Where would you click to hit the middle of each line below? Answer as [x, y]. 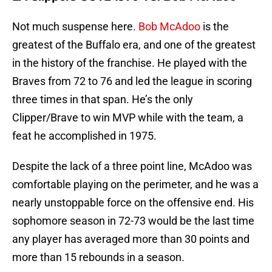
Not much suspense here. [75, 27]
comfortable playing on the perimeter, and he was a [135, 185]
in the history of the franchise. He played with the [130, 63]
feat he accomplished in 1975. [84, 136]
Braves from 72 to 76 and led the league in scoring [132, 81]
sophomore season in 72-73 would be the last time [133, 221]
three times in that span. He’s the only [103, 100]
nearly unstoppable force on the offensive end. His [133, 203]
